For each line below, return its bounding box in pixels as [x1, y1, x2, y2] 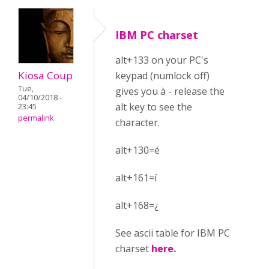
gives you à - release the [115, 85, 225, 98]
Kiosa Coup [18, 68, 73, 83]
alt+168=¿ [115, 199, 159, 213]
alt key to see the [115, 100, 192, 114]
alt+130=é [115, 144, 160, 157]
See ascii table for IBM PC [115, 226, 230, 240]
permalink [18, 113, 53, 124]
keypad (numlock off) [115, 69, 210, 83]
